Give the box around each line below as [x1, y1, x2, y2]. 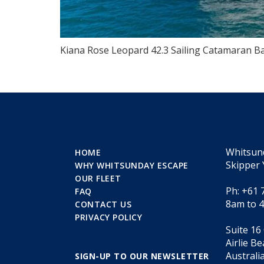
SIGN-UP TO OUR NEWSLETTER [75, 250, 209, 262]
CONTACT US [75, 199, 131, 210]
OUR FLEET [75, 173, 121, 184]
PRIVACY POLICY [75, 212, 142, 223]
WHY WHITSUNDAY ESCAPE [75, 160, 189, 171]
